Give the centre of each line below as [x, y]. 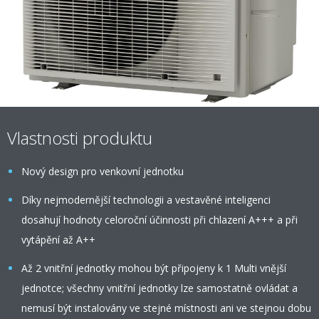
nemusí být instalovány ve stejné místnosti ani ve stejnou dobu [166, 308]
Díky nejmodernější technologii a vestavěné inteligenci [146, 200]
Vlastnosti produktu [80, 138]
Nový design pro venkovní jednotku [103, 171]
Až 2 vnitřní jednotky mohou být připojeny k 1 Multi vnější [154, 268]
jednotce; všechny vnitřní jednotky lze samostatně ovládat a [159, 288]
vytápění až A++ [58, 240]
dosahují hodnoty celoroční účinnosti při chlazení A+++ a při [159, 220]
